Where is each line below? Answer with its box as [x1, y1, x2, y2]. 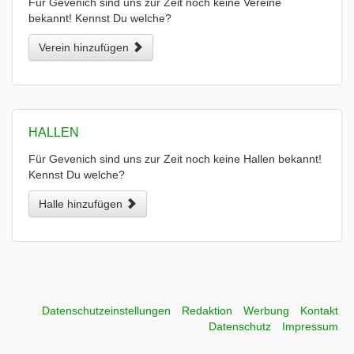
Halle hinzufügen [39, 198, 126, 210]
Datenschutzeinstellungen [42, 304, 171, 317]
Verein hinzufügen [39, 41, 132, 54]
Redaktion [182, 304, 232, 317]
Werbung [243, 304, 289, 317]
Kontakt [300, 304, 338, 317]
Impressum [282, 320, 338, 333]
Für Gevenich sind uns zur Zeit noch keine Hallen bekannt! [28, 153, 322, 165]
